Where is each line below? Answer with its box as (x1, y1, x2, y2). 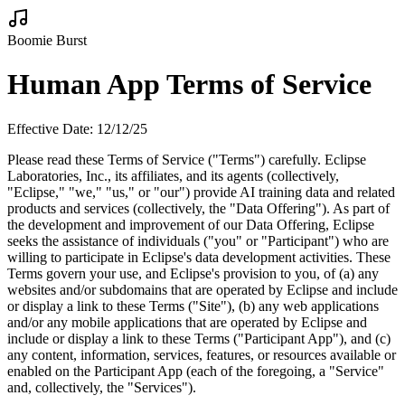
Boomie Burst (7, 33, 87, 48)
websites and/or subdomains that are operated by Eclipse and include (7, 281, 398, 297)
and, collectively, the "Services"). (7, 379, 196, 395)
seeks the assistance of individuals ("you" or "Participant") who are (7, 232, 389, 249)
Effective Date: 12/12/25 (7, 120, 147, 137)
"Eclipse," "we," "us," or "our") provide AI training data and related (7, 184, 395, 200)
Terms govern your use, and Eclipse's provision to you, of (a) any (7, 265, 379, 281)
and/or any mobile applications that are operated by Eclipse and (7, 314, 367, 330)
